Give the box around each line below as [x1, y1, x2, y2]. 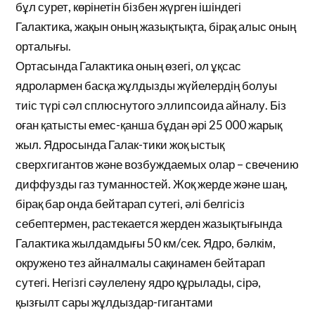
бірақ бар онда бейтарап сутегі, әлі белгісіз [15, 196, 245, 211]
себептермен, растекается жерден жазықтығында [15, 216, 283, 231]
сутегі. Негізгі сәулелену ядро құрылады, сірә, [15, 275, 262, 290]
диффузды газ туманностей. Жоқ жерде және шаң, [15, 176, 288, 191]
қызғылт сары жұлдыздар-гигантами [15, 295, 214, 309]
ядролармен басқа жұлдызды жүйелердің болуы [15, 78, 278, 93]
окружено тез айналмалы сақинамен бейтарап [15, 255, 266, 270]
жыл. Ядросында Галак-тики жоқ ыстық [15, 137, 225, 152]
